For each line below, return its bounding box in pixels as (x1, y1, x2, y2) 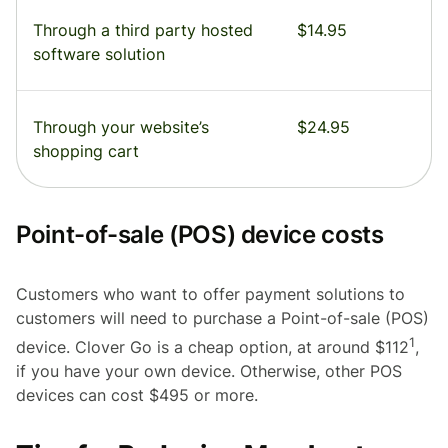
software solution (33, 44, 165, 65)
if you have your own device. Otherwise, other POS (16, 361, 402, 382)
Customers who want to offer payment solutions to (16, 284, 405, 305)
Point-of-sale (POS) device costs (16, 220, 384, 250)
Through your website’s (33, 117, 209, 138)
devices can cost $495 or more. (16, 385, 258, 406)
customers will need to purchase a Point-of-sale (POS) (16, 308, 429, 329)
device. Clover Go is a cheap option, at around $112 (16, 337, 409, 358)
